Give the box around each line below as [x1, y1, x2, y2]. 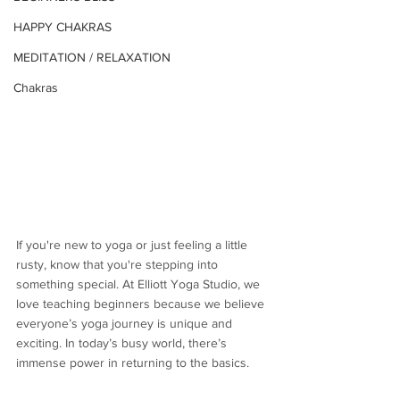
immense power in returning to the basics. [16, 355, 253, 371]
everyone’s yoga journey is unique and [16, 316, 236, 331]
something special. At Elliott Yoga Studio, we [16, 277, 263, 292]
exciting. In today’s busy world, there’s [16, 336, 230, 351]
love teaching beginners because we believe [16, 296, 268, 312]
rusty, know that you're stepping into [16, 257, 221, 272]
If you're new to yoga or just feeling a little [16, 237, 251, 253]
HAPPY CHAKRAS [13, 20, 112, 35]
